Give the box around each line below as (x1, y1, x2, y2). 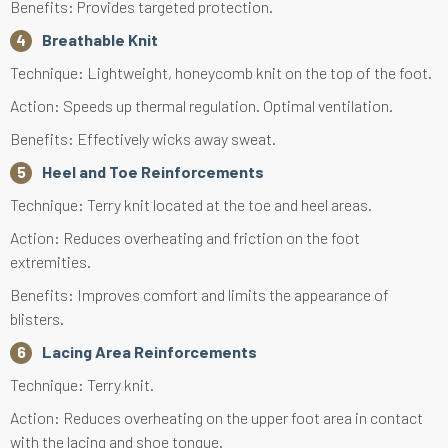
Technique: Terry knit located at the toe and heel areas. (10, 195, 372, 215)
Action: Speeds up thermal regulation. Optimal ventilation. (10, 96, 393, 116)
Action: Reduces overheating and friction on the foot (10, 228, 360, 248)
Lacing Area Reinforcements (42, 342, 257, 362)
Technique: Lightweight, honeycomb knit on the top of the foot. (10, 63, 432, 83)
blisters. (10, 309, 64, 329)
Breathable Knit (42, 30, 158, 50)
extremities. (10, 252, 91, 272)
